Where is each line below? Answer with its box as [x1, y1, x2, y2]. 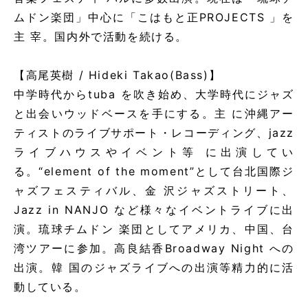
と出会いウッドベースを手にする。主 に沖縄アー [14, 107, 294, 120]
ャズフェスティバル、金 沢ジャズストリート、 [14, 184, 294, 197]
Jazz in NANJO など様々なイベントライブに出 [14, 203, 294, 217]
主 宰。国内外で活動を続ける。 [14, 30, 188, 43]
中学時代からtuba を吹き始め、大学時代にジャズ [14, 87, 294, 101]
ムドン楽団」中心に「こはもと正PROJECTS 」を [14, 10, 294, 24]
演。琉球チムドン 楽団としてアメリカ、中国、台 [14, 222, 294, 236]
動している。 [14, 280, 87, 294]
